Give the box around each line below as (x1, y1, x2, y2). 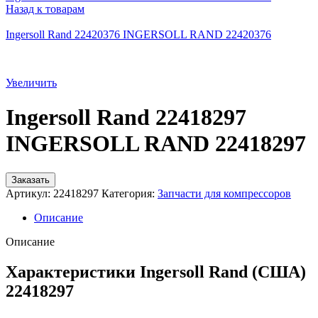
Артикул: (6, 187, 53, 199)
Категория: (102, 187, 155, 199)
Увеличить (6, 77, 57, 89)
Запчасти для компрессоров (158, 187, 291, 199)
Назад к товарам (6, 3, 84, 15)
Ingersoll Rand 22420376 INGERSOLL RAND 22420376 (6, 28, 271, 40)
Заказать (11, 174, 50, 185)
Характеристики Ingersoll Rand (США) (6, 262, 306, 281)
